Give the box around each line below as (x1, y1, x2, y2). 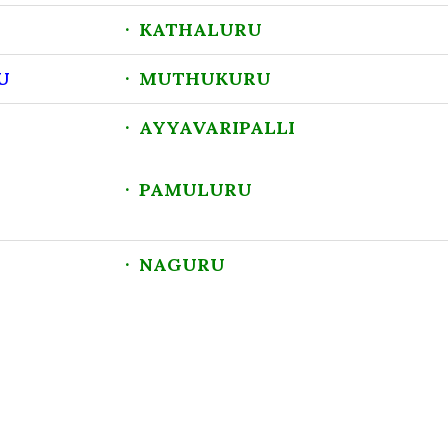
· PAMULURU (125, 178, 252, 201)
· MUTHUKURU (125, 67, 271, 90)
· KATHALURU (125, 18, 262, 41)
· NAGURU (125, 253, 225, 276)
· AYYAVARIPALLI (125, 116, 295, 139)
